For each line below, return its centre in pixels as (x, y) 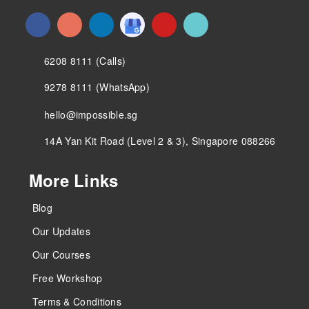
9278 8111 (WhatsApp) (97, 87)
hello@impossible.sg (91, 115)
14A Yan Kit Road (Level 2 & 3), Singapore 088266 (160, 141)
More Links (73, 180)
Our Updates (61, 231)
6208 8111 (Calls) (85, 61)
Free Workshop (67, 278)
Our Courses (61, 255)
